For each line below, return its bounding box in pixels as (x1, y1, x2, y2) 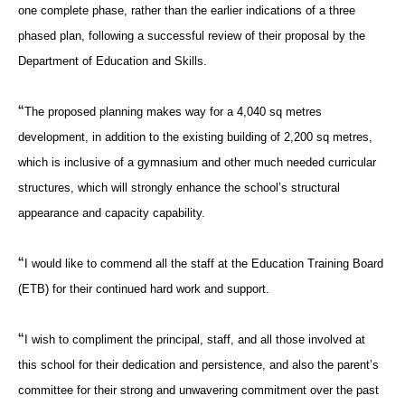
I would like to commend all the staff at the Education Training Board (24, 256, 383, 270)
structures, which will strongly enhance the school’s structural (18, 180, 340, 194)
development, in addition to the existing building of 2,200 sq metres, (18, 129, 372, 144)
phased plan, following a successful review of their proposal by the (18, 28, 365, 42)
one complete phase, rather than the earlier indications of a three (18, 3, 355, 17)
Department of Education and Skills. (18, 53, 207, 68)
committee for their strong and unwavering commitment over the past (18, 382, 379, 397)
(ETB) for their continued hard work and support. (18, 281, 269, 296)
